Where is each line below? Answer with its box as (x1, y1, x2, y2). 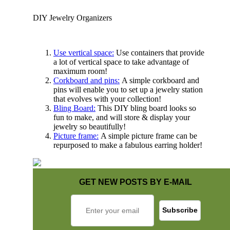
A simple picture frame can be (99, 131, 197, 140)
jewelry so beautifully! (53, 122, 126, 131)
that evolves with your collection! (53, 94, 161, 103)
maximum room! (53, 66, 107, 75)
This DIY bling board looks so (95, 103, 196, 112)
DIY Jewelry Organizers (33, 13, 112, 22)
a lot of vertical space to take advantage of (53, 57, 189, 66)
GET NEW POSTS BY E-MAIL (79, 177, 192, 186)
